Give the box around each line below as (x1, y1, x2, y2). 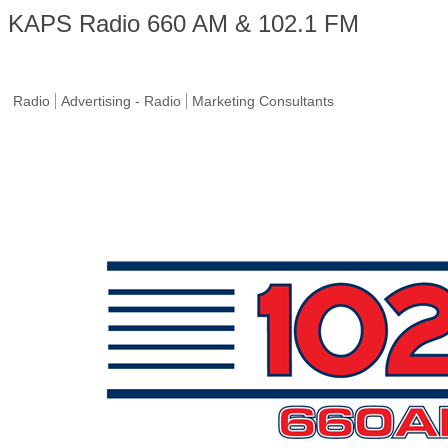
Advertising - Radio (61, 93, 181, 109)
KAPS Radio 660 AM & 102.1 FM (8, 10, 359, 37)
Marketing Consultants (192, 93, 334, 109)
